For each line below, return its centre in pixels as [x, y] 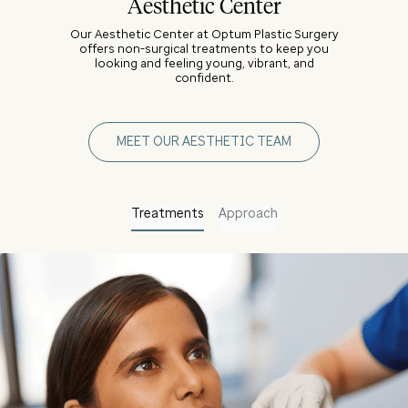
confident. [204, 77]
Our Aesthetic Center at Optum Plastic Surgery [204, 34]
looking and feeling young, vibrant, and [204, 63]
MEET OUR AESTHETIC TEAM [204, 141]
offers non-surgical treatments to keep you [204, 48]
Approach [248, 213]
